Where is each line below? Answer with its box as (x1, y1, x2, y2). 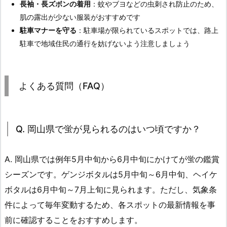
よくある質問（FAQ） (19, 81, 109, 92)
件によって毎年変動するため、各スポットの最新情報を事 (5, 200, 215, 210)
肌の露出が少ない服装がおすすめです (20, 13, 140, 22)
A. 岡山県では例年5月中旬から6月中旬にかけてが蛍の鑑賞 (5, 154, 219, 165)
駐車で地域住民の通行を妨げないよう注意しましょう (20, 39, 190, 48)
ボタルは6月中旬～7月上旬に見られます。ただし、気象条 (5, 184, 217, 195)
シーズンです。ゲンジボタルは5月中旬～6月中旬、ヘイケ (5, 169, 217, 180)
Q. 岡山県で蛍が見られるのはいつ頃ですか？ (16, 124, 201, 135)
